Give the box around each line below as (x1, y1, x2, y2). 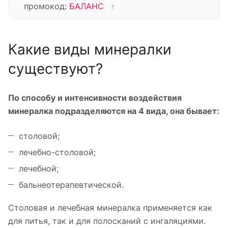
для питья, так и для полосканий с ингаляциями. (8, 215, 206, 226)
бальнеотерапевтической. (19, 179, 124, 190)
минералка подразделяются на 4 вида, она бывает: (8, 105, 219, 116)
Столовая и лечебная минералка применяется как (8, 202, 212, 213)
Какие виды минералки (8, 40, 172, 58)
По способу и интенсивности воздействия (8, 92, 182, 103)
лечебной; (19, 163, 59, 174)
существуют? (8, 60, 103, 77)
